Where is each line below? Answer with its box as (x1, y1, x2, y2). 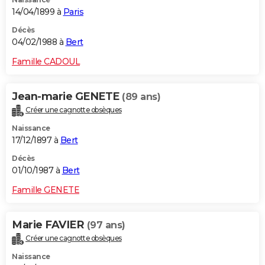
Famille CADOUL (12, 56, 80, 67)
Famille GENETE (12, 184, 79, 195)
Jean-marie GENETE (12, 89, 122, 103)
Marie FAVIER (12, 218, 87, 231)
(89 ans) (122, 91, 160, 102)
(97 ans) (86, 219, 125, 231)
